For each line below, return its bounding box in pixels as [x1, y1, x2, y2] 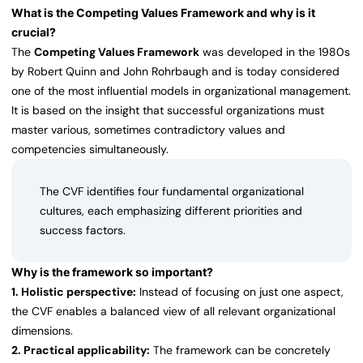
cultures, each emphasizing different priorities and [40, 203, 302, 219]
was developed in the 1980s [199, 45, 350, 60]
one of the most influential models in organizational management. [11, 83, 351, 99]
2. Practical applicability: [11, 343, 150, 358]
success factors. [40, 223, 126, 238]
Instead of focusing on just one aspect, [136, 284, 344, 300]
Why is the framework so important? [11, 265, 213, 280]
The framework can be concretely [150, 343, 331, 358]
